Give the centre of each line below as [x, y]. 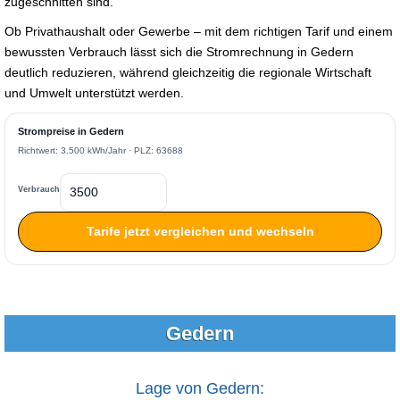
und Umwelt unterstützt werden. [94, 92]
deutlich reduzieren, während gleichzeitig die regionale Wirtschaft [188, 72]
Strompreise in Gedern [71, 131]
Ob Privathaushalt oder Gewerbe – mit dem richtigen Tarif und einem [199, 31]
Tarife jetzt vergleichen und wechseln [200, 231]
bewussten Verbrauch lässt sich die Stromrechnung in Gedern [179, 51]
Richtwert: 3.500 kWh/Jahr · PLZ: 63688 [100, 150]
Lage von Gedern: [200, 388]
